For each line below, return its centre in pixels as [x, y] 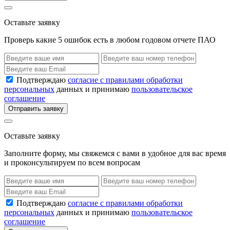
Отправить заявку [36, 109]
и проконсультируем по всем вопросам [72, 163]
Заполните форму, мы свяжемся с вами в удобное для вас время [115, 154]
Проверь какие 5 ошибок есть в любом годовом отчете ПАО [110, 40]
